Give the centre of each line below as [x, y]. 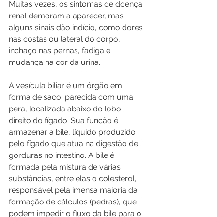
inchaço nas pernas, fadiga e [61, 51]
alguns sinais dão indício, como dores [77, 27]
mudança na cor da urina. [54, 62]
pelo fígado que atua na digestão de [74, 144]
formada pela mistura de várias [66, 167]
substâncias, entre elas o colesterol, [74, 178]
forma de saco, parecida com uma [72, 97]
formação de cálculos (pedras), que [74, 202]
